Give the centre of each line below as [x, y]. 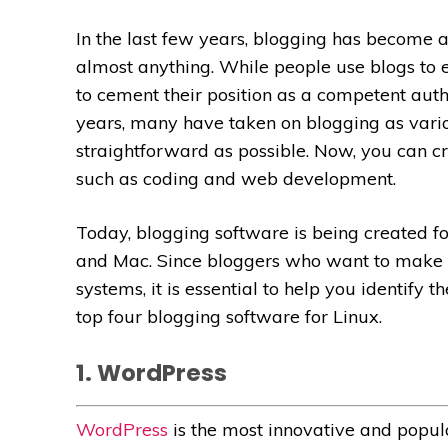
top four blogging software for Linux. [231, 316]
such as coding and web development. [238, 178]
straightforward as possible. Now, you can [254, 150]
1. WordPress [151, 372]
